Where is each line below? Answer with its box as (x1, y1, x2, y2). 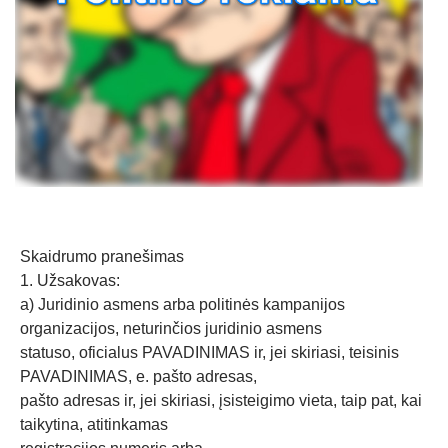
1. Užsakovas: (20, 272, 120, 289)
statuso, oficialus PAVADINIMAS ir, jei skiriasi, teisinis (20, 344, 399, 361)
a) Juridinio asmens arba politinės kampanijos (20, 296, 345, 313)
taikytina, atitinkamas (20, 416, 168, 433)
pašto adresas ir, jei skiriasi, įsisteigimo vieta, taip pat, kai (20, 392, 422, 409)
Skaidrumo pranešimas (20, 248, 184, 265)
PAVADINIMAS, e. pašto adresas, (20, 368, 257, 385)
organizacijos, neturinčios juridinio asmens (20, 320, 322, 337)
